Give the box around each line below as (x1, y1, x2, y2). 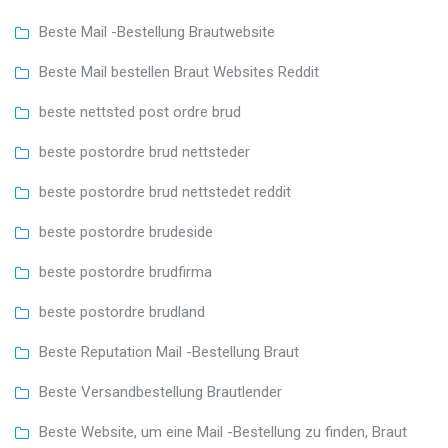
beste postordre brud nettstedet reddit (39, 183, 291, 202)
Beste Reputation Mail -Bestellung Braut (39, 343, 299, 362)
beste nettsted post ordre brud (39, 103, 241, 122)
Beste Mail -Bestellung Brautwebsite (39, 23, 275, 42)
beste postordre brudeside (39, 223, 213, 242)
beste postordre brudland (39, 303, 205, 322)
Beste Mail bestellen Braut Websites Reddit (39, 63, 319, 82)
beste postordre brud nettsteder (39, 143, 250, 162)
